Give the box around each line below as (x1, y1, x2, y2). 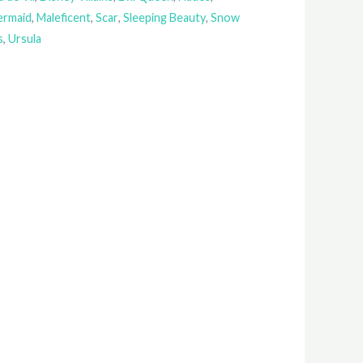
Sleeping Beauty (123, 10, 207, 24)
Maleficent (36, 10, 92, 24)
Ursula (8, 31, 42, 45)
